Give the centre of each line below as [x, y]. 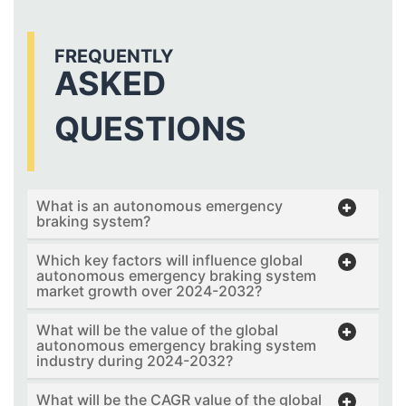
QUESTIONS [150, 128]
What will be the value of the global [157, 329]
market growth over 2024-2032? [149, 290]
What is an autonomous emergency [159, 205]
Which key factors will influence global [169, 260]
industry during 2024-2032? [135, 360]
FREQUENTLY [114, 56]
